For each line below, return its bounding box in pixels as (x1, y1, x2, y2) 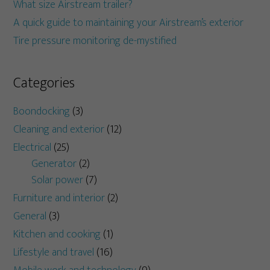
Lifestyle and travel (13, 243, 95, 262)
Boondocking (13, 102, 71, 121)
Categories (13, 71, 75, 95)
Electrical (13, 139, 52, 157)
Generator (31, 155, 77, 173)
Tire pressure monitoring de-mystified (13, 32, 177, 50)
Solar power (31, 171, 84, 189)
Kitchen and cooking (13, 225, 101, 243)
